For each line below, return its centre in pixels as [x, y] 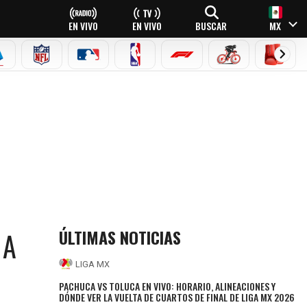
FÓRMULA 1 [208, 61]
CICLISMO [252, 61]
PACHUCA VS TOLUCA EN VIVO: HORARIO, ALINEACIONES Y [168, 286]
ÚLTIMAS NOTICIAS [120, 237]
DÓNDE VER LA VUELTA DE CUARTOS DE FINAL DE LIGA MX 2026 [177, 297]
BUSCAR [211, 25]
